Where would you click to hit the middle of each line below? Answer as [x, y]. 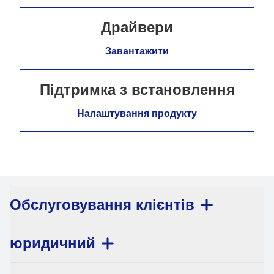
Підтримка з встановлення [137, 90]
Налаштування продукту [137, 113]
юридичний [53, 243]
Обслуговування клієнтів [102, 205]
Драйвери [137, 27]
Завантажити [137, 51]
